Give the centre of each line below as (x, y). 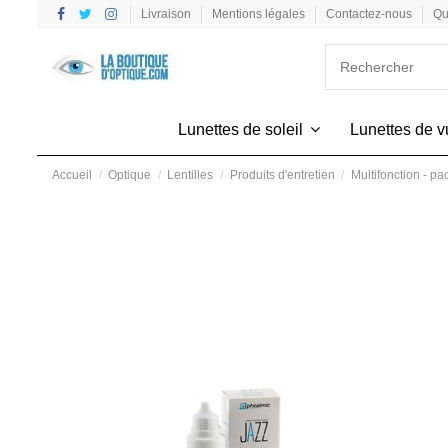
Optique (130, 174)
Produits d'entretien (282, 174)
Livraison (167, 14)
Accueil (72, 174)
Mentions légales (259, 14)
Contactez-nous (370, 14)
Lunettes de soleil (242, 130)
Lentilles (190, 174)
